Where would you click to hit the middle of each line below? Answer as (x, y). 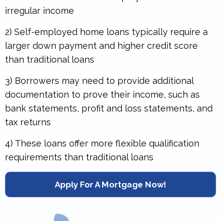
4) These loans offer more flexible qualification (102, 143)
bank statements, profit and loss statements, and (109, 108)
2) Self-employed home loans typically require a (106, 32)
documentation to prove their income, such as (102, 94)
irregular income (39, 10)
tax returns (28, 122)
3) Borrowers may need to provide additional (99, 80)
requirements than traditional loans (79, 157)
